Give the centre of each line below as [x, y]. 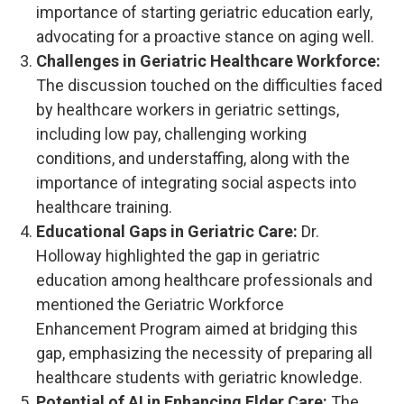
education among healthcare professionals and [204, 280]
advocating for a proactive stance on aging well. [205, 37]
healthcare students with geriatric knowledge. [199, 378]
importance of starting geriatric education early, [204, 13]
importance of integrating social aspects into [196, 183]
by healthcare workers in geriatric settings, [188, 110]
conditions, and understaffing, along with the [193, 159]
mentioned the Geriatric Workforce [160, 305]
